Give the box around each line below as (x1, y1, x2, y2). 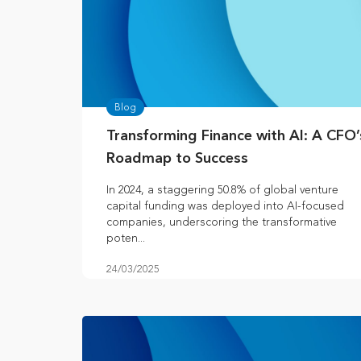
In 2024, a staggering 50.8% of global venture (106, 183, 338, 197)
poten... (106, 231, 145, 246)
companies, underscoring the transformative (106, 215, 337, 230)
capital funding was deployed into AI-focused (106, 199, 344, 214)
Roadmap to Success (106, 151, 248, 167)
